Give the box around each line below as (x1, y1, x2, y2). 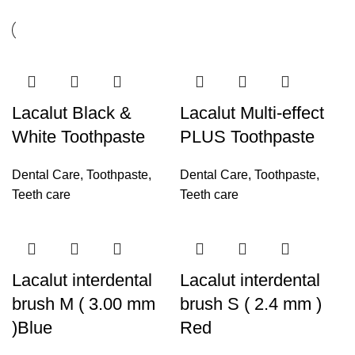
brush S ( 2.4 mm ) (180, 294, 322, 314)
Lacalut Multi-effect (180, 103, 324, 123)
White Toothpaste (12, 127, 145, 147)
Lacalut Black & (12, 103, 132, 123)
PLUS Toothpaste (180, 127, 315, 147)
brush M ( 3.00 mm (12, 294, 155, 314)
